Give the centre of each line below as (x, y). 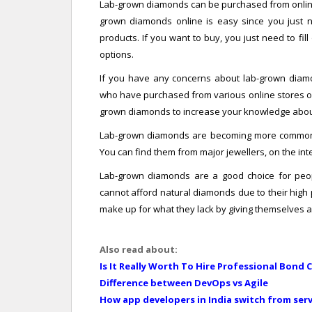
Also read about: (139, 249)
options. (117, 54)
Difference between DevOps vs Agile (184, 282)
